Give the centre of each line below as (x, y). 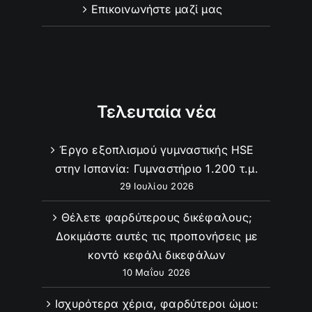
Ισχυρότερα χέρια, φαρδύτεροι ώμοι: (157, 304)
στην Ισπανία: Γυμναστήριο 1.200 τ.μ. (157, 169)
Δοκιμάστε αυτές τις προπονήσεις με (157, 236)
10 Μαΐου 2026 (157, 272)
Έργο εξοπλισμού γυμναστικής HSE (157, 150)
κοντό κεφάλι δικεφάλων (157, 255)
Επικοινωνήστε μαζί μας (157, 9)
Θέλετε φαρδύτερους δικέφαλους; (157, 217)
